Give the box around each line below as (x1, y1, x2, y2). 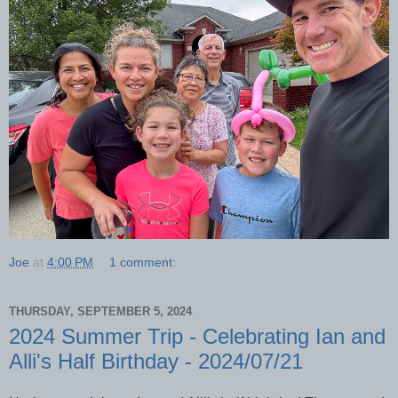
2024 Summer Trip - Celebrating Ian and (9, 323, 386, 348)
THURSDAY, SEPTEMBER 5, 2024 (9, 305, 192, 319)
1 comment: (109, 254, 177, 269)
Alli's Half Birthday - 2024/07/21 (9, 348, 303, 373)
